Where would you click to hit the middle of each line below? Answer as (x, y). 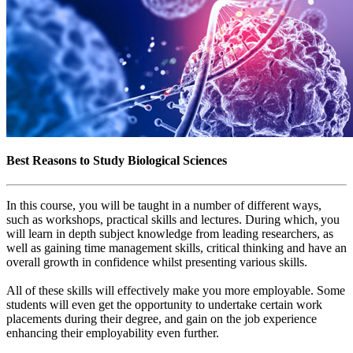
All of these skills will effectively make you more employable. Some (176, 291)
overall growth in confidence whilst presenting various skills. (157, 262)
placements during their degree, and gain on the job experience (162, 319)
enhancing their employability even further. (113, 333)
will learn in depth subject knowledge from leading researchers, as (170, 234)
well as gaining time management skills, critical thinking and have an (176, 248)
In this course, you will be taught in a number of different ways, (164, 206)
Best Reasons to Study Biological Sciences (117, 160)
